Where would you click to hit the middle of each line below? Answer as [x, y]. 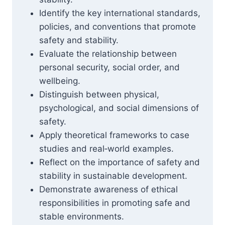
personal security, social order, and [109, 67]
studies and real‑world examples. [106, 149]
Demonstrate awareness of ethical [108, 189]
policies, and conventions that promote [118, 27]
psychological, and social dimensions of [119, 108]
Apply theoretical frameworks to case [114, 135]
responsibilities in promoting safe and [115, 203]
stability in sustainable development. [113, 176]
